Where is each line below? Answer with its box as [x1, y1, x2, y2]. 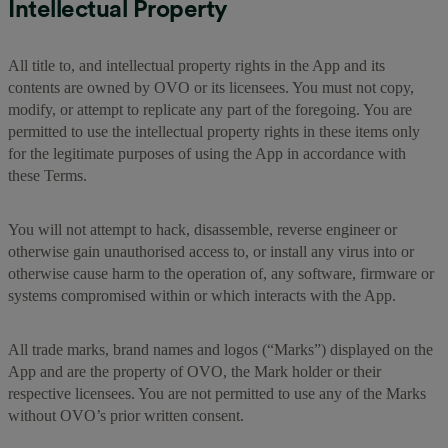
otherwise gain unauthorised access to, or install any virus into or [8, 242, 414, 260]
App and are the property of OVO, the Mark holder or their [8, 362, 381, 380]
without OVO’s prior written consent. [8, 406, 244, 424]
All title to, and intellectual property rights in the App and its [8, 56, 385, 74]
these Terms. [8, 166, 87, 184]
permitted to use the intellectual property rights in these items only [8, 122, 420, 140]
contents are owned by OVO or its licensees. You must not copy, [8, 78, 414, 96]
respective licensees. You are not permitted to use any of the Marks [8, 384, 426, 402]
